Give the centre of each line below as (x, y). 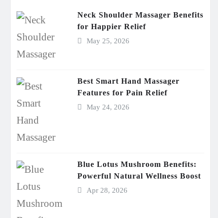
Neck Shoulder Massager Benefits (140, 15)
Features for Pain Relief (122, 93)
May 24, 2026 (108, 107)
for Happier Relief (112, 27)
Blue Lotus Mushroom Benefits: (137, 164)
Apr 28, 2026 (107, 190)
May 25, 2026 (108, 41)
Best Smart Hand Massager (128, 81)
